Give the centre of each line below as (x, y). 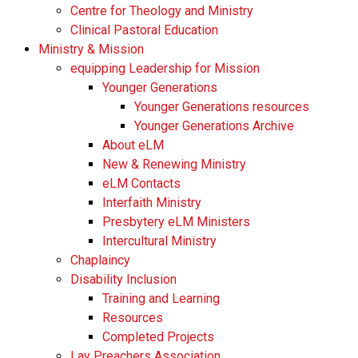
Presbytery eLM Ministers (176, 222)
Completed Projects (158, 337)
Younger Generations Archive (214, 126)
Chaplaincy (100, 260)
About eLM (133, 145)
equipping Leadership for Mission (165, 68)
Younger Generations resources (222, 107)
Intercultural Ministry (159, 241)
